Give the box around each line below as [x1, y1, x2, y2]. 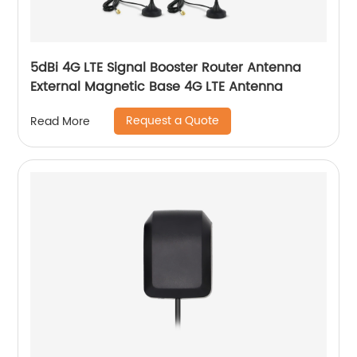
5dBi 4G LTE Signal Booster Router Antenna [30, 57, 302, 79]
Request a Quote [126, 112, 220, 131]
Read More [30, 112, 91, 131]
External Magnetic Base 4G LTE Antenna [30, 76, 284, 98]
